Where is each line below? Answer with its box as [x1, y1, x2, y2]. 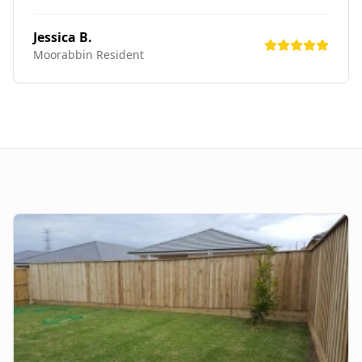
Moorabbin [33, 46, 93, 62]
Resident [93, 46, 144, 62]
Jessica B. [33, 27, 92, 46]
